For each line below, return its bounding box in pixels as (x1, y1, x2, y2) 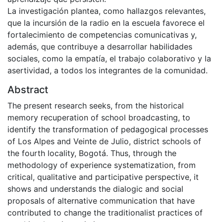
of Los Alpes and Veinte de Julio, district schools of (7, 136, 201, 146)
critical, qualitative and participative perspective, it (7, 171, 199, 182)
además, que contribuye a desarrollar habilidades (7, 41, 192, 52)
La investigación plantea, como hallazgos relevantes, (7, 5, 206, 16)
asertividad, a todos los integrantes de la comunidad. (7, 65, 208, 75)
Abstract (7, 83, 48, 96)
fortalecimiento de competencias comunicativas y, (7, 29, 197, 40)
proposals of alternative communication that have (7, 195, 195, 206)
